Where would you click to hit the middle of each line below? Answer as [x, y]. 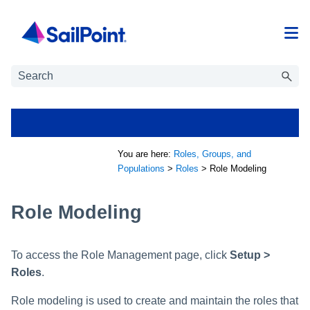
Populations [141, 169]
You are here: [146, 154]
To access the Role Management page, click [120, 255]
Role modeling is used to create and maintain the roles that [155, 300]
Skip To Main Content [155, 22]
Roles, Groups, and [212, 154]
